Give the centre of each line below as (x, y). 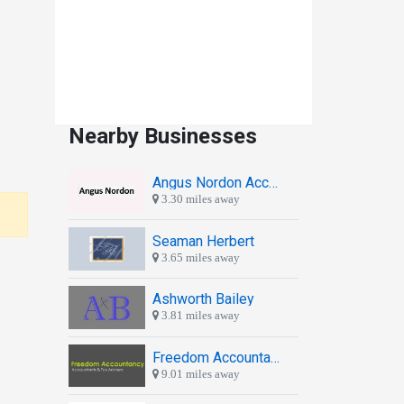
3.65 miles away (199, 257)
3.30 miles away (199, 199)
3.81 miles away (199, 316)
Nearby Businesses (163, 136)
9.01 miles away (199, 373)
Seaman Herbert (203, 241)
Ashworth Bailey (203, 299)
